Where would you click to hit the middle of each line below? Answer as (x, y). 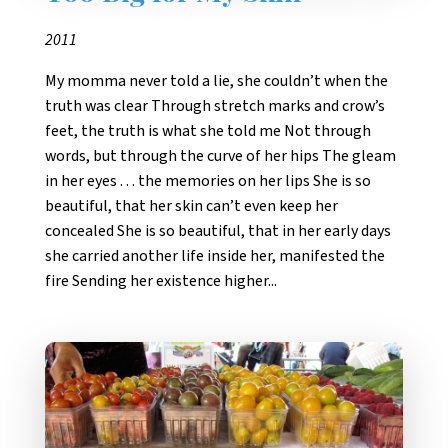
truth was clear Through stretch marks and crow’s (215, 105)
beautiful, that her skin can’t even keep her (191, 205)
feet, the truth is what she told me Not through (208, 130)
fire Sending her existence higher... (161, 280)
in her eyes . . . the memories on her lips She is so (208, 180)
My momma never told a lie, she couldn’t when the (216, 80)
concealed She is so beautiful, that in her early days (218, 230)
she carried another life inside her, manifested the (215, 255)
